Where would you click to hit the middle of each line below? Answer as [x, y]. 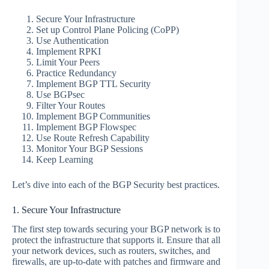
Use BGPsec [60, 94]
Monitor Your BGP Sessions [89, 148]
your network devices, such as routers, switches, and [111, 251]
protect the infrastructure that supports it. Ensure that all [116, 240]
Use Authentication [72, 40]
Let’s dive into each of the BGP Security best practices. [116, 184]
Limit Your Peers [68, 62]
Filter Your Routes [71, 105]
